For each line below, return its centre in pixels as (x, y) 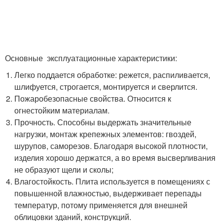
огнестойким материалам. (62, 110)
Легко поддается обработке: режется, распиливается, (112, 74)
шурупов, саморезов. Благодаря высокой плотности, (111, 146)
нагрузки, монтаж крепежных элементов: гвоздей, (106, 134)
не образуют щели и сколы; (64, 169)
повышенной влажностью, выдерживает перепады (108, 193)
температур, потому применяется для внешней (101, 205)
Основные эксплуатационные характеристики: (91, 58)
